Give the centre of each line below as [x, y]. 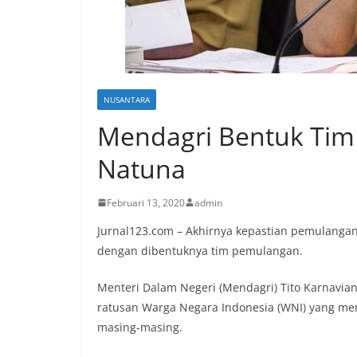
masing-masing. [140, 327]
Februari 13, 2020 [146, 202]
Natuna [141, 168]
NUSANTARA [127, 99]
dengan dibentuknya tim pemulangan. [200, 250]
